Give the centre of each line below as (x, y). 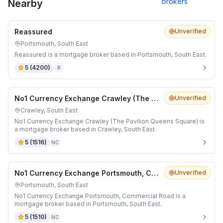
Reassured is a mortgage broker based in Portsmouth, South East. (111, 55)
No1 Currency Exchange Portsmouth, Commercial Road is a (100, 196)
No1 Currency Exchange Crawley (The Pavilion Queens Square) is (110, 121)
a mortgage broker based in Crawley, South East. (85, 129)
